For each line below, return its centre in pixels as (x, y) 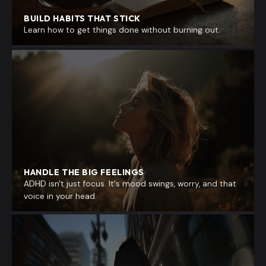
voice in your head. (60, 196)
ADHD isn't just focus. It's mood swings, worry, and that (130, 183)
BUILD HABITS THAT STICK (82, 18)
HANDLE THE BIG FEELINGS (84, 172)
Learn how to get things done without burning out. (122, 30)
